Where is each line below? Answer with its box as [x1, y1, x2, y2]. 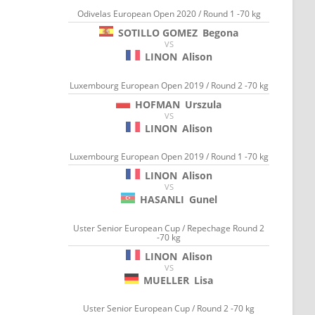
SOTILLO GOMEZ [118, 26, 198, 40]
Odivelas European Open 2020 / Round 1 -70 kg [77, 8, 261, 20]
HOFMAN [135, 97, 181, 111]
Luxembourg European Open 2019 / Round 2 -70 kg [69, 79, 269, 91]
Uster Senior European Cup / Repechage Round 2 [73, 221, 265, 234]
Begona [202, 26, 239, 40]
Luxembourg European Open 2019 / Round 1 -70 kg [69, 150, 269, 163]
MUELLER [143, 273, 190, 287]
